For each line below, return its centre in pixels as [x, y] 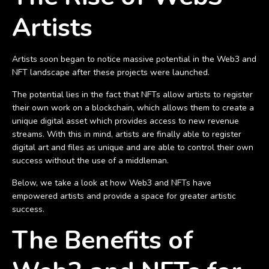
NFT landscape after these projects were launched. [112, 72]
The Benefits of [103, 240]
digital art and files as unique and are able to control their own [133, 147]
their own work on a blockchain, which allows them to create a [133, 107]
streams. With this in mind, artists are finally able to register [127, 134]
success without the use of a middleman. [92, 160]
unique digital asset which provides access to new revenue [125, 121]
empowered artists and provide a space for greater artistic [124, 196]
